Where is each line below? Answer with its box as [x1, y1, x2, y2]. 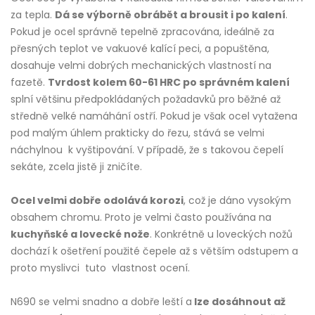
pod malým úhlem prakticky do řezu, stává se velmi [11, 125, 264, 140]
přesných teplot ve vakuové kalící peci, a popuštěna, [11, 41, 269, 56]
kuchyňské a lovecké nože [11, 226, 150, 241]
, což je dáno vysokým [184, 193, 291, 207]
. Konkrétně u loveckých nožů [150, 226, 292, 241]
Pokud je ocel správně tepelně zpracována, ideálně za [11, 24, 274, 39]
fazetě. [11, 75, 48, 89]
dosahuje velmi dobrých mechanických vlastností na [11, 58, 271, 72]
